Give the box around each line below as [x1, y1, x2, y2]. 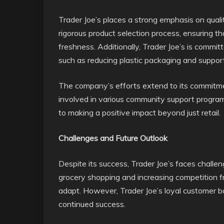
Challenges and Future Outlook [58, 133, 167, 143]
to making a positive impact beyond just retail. [58, 107, 220, 117]
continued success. [58, 199, 125, 209]
